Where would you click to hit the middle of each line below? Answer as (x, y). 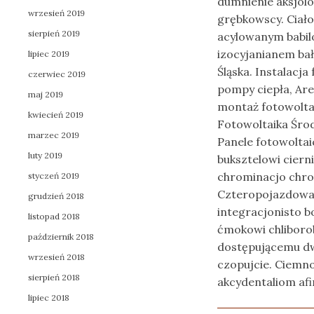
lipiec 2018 (49, 298)
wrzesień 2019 (56, 13)
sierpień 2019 (54, 33)
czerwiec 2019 (57, 74)
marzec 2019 (54, 135)
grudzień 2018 (56, 196)
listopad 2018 (54, 216)
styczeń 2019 (54, 176)
